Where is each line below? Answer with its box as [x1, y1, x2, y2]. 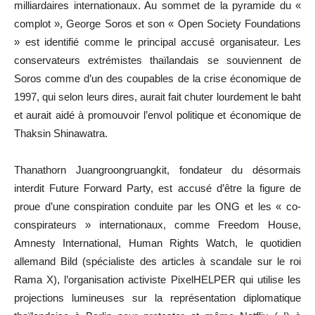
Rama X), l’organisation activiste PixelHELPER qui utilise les [14, 273, 301, 285]
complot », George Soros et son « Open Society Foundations [14, 17, 301, 30]
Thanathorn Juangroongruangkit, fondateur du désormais [14, 163, 301, 176]
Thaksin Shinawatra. [14, 127, 108, 139]
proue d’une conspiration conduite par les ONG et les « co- [14, 200, 301, 212]
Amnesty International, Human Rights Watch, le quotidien [14, 236, 301, 249]
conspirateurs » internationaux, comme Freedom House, [14, 218, 301, 231]
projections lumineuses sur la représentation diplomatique [14, 291, 301, 304]
